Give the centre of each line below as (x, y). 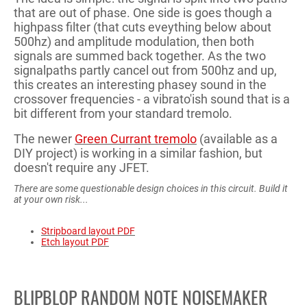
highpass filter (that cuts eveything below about (143, 27)
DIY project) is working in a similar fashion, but (138, 153)
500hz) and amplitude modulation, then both (134, 42)
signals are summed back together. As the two (140, 56)
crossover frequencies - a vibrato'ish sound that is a (152, 99)
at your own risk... (51, 200)
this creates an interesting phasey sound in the (140, 85)
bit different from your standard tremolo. (123, 114)
